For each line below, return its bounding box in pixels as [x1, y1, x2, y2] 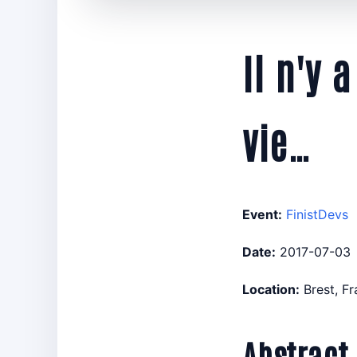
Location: [242, 280, 300, 297]
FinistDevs [286, 206, 348, 222]
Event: [242, 206, 282, 222]
